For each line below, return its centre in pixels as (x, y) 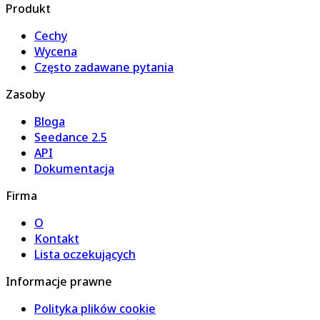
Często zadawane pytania (104, 67)
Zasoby (25, 95)
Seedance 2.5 (71, 137)
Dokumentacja (74, 169)
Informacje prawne (59, 282)
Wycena (56, 52)
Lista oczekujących (85, 255)
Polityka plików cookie (95, 309)
